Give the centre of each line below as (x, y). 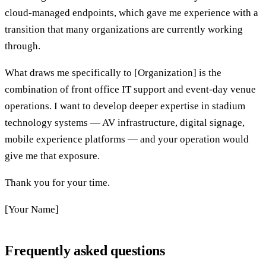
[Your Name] (32, 209)
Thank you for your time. (57, 182)
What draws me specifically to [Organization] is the (113, 72)
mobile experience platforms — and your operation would (127, 139)
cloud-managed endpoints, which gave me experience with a (132, 12)
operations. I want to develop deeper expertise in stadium (125, 106)
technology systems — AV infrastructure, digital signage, (125, 122)
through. (23, 46)
